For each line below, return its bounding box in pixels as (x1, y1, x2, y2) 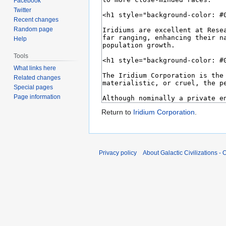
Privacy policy (99, 149, 137, 157)
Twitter (14, 6, 32, 14)
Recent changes (14, 16, 59, 23)
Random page (14, 25, 53, 33)
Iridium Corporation (133, 108, 195, 117)
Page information (14, 93, 61, 100)
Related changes (14, 74, 61, 81)
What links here (14, 64, 56, 72)
